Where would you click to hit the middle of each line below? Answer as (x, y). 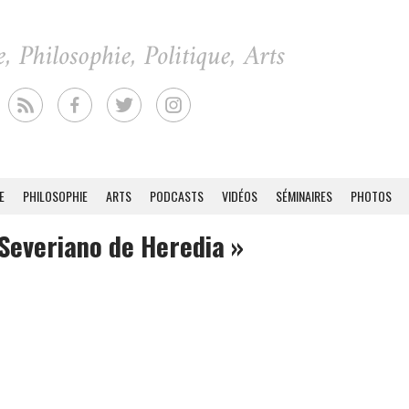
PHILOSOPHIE (55, 196)
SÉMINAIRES (304, 196)
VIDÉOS (240, 196)
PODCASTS (177, 196)
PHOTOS (371, 196)
